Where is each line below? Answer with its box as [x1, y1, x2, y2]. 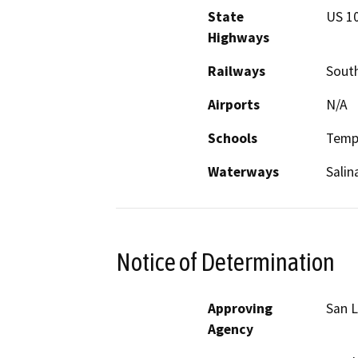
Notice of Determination [116, 247, 335, 276]
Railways [208, 62, 265, 81]
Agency [208, 320, 253, 338]
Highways [208, 29, 269, 47]
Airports [208, 96, 260, 114]
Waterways [208, 163, 279, 181]
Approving [208, 299, 272, 317]
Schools [208, 129, 257, 148]
